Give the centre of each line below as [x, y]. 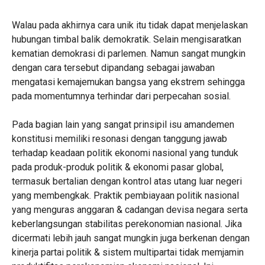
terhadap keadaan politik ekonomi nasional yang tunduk [125, 153]
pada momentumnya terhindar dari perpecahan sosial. [121, 96]
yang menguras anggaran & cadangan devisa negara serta [130, 210]
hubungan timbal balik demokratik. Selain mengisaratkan [126, 39]
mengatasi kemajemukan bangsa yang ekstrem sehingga [128, 82]
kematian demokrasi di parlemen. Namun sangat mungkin [128, 54]
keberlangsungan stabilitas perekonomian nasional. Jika [127, 224]
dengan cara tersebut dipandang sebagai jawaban [113, 68]
